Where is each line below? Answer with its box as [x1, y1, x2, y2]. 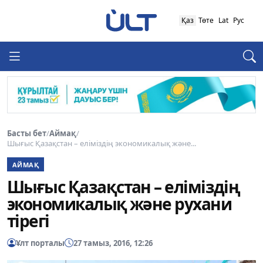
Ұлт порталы [16, 237, 65, 248]
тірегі [7, 210, 49, 232]
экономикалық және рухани [7, 193, 232, 215]
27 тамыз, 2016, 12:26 [73, 237, 153, 248]
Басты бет [7, 127, 46, 139]
